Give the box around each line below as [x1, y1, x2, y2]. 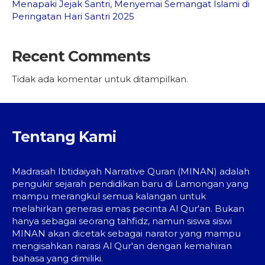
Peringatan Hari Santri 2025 [12, 11, 134, 22]
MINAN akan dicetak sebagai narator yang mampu [12, 228, 241, 239]
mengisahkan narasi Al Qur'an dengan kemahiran [12, 240, 232, 251]
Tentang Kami [12, 128, 116, 146]
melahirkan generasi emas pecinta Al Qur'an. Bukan [12, 203, 244, 214]
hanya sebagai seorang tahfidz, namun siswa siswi [12, 215, 232, 227]
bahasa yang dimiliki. [12, 253, 103, 264]
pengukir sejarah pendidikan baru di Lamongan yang [12, 178, 248, 189]
